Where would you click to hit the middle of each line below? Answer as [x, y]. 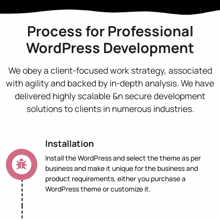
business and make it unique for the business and [122, 168]
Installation [69, 144]
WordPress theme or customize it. [98, 189]
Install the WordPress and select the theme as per [123, 158]
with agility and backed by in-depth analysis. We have [110, 83]
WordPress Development [110, 48]
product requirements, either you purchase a [115, 179]
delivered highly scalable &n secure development [110, 96]
